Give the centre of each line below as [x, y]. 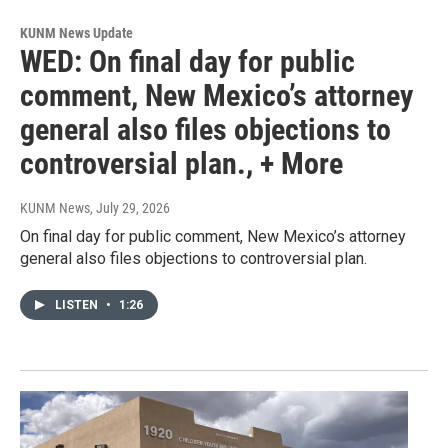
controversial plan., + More [181, 164]
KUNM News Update [76, 33]
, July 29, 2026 [130, 208]
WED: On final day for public [187, 62]
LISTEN [78, 305]
